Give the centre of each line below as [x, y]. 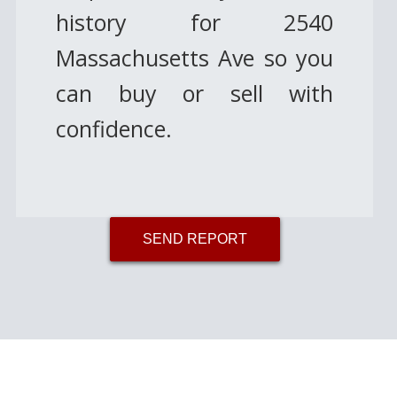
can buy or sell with [195, 93]
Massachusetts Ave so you [195, 58]
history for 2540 [195, 22]
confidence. [114, 128]
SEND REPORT [195, 239]
